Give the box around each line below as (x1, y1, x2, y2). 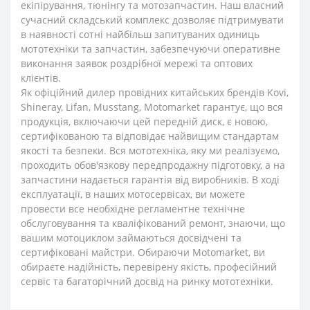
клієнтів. (21, 71, 61, 84)
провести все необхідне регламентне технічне (21, 202, 245, 215)
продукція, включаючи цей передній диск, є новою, (21, 115, 268, 128)
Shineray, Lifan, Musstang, (21, 100, 144, 113)
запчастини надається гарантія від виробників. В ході (21, 173, 280, 186)
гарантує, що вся (200, 100, 283, 113)
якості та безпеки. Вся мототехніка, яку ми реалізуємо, (21, 144, 280, 157)
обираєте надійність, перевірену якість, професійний (21, 260, 277, 273)
